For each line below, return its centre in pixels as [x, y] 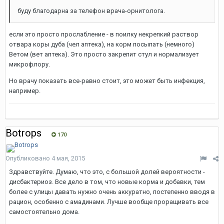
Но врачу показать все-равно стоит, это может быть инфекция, [107, 81]
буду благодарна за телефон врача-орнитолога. [91, 11]
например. [25, 91]
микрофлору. [29, 64]
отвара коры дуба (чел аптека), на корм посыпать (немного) [102, 44]
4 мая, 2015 [68, 158]
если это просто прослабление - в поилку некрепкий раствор [104, 34]
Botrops [23, 133]
